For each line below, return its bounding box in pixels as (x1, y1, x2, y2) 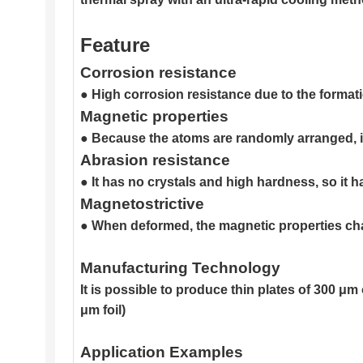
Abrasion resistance (79, 152, 230, 169)
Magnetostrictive (79, 195, 204, 213)
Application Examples (79, 344, 243, 361)
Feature (79, 34, 150, 57)
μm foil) (79, 303, 126, 318)
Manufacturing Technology (79, 259, 280, 277)
